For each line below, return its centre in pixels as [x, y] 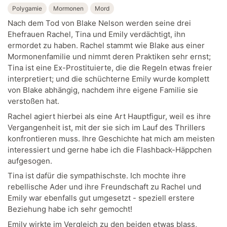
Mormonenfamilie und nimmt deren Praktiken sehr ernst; [109, 56]
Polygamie [27, 9]
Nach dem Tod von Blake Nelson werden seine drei [99, 23]
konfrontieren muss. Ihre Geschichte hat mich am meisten [111, 138]
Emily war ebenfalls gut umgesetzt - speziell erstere [101, 198]
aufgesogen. [30, 161]
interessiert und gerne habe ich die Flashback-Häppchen [110, 149]
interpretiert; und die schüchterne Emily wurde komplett [108, 79]
